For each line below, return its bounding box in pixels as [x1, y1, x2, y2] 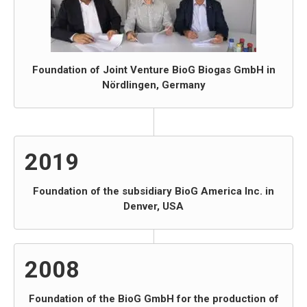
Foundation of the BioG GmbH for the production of [28, 293, 279, 305]
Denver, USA [123, 200, 184, 212]
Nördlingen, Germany [101, 79, 206, 91]
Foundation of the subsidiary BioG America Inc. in [33, 185, 274, 197]
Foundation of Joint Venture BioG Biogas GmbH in [32, 64, 275, 76]
